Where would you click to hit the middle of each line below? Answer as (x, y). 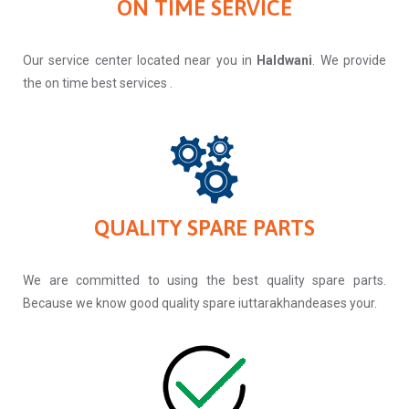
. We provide (350, 61)
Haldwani (285, 61)
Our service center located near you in (140, 61)
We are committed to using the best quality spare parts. (204, 281)
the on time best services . (98, 84)
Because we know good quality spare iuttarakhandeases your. (200, 304)
